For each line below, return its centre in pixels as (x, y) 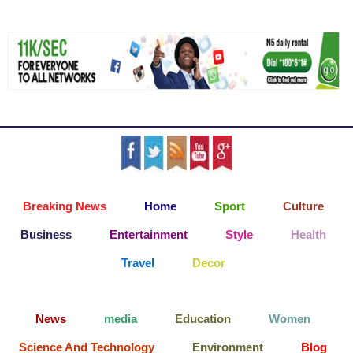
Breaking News (64, 206)
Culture (303, 206)
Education (203, 318)
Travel (137, 262)
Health (308, 234)
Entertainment (148, 234)
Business (46, 234)
